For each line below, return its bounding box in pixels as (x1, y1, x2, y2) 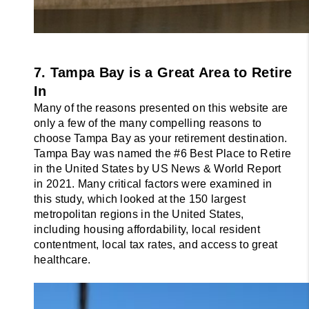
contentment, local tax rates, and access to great (34, 238, 278, 250)
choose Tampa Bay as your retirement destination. (34, 132, 288, 144)
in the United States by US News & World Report (34, 162, 281, 175)
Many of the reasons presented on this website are (34, 101, 288, 114)
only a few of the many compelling (34, 117, 209, 129)
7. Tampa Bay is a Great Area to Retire (34, 64, 292, 80)
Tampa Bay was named (34, 147, 156, 159)
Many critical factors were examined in (77, 177, 272, 190)
